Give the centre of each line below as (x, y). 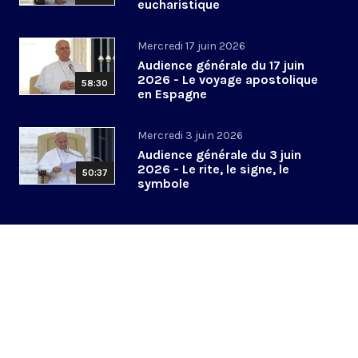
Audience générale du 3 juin (219, 155)
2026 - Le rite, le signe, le (213, 169)
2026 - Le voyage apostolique (228, 80)
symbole (163, 184)
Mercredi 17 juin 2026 (191, 46)
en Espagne (172, 94)
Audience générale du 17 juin (221, 66)
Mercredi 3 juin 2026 (190, 136)
